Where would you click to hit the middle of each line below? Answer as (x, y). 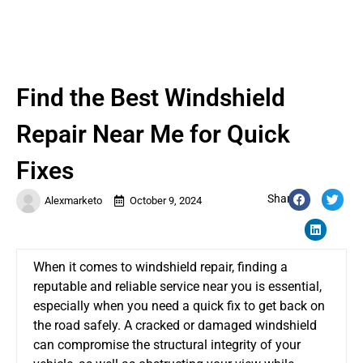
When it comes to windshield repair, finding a (160, 267)
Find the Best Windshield (151, 97)
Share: (284, 198)
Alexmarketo (73, 200)
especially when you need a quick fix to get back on (179, 305)
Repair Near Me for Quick (153, 134)
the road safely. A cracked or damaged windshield (175, 325)
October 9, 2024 (166, 200)
